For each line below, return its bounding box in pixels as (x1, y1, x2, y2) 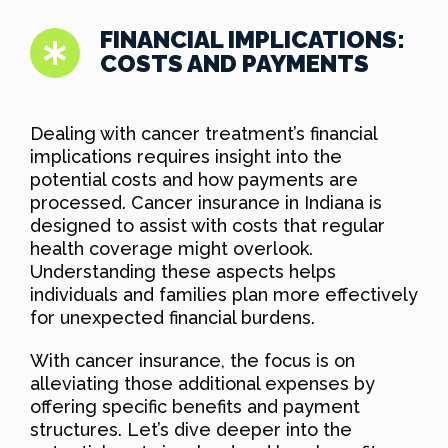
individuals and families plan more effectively (30, 283, 418, 305)
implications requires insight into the (30, 145, 342, 167)
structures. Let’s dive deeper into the (30, 418, 352, 440)
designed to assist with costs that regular (30, 214, 385, 236)
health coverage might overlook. (30, 237, 313, 259)
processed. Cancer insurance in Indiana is (30, 191, 382, 213)
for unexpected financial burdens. (30, 306, 315, 328)
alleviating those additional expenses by (30, 372, 375, 394)
